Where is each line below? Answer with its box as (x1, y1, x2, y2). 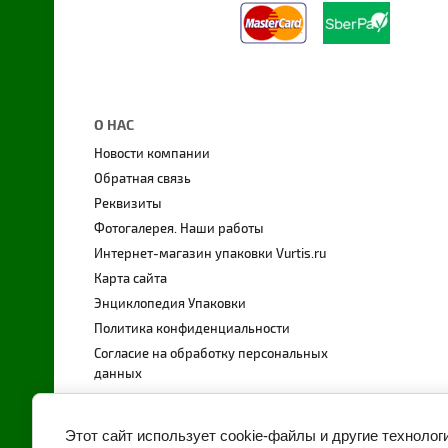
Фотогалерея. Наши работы (93, 221, 264, 238)
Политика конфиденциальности (93, 321, 290, 338)
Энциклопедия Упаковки (93, 296, 246, 313)
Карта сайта (93, 271, 167, 288)
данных (93, 366, 142, 383)
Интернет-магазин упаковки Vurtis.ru (93, 246, 326, 263)
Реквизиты (93, 196, 162, 213)
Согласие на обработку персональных (93, 346, 328, 363)
